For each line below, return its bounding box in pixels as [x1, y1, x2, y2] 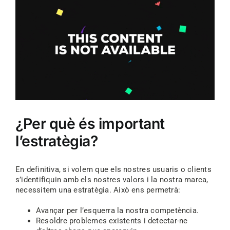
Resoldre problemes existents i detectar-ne [35, 216, 188, 226]
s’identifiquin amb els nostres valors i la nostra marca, [15, 175, 208, 185]
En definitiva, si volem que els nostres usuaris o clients [15, 165, 212, 175]
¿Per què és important [15, 114, 165, 132]
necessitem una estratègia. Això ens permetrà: [15, 185, 181, 195]
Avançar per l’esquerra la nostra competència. [35, 206, 199, 216]
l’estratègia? [15, 131, 98, 150]
